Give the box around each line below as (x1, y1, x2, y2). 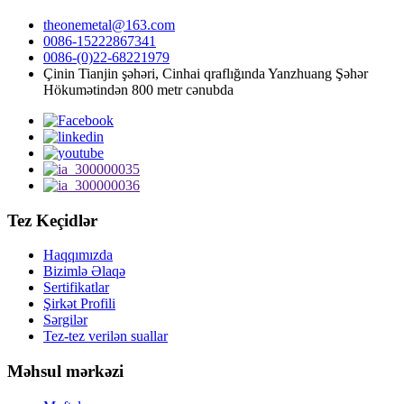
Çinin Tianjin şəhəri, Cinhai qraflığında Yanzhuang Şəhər (43, 66, 368, 81)
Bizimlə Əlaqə (43, 263, 125, 280)
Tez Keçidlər (7, 210, 97, 230)
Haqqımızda (43, 247, 113, 263)
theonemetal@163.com (43, 17, 175, 32)
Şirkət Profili (43, 296, 115, 312)
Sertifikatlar (43, 280, 109, 296)
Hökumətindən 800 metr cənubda (43, 82, 234, 97)
